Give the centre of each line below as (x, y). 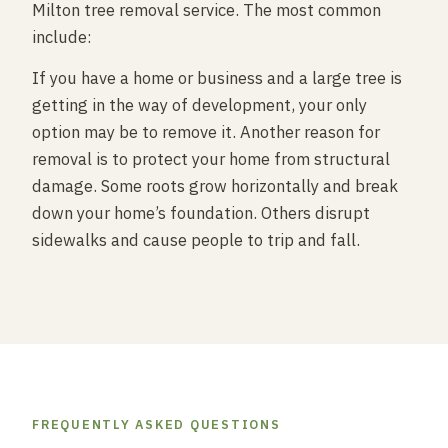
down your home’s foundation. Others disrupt (201, 213)
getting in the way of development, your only (199, 105)
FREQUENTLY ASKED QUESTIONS (156, 424)
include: (62, 37)
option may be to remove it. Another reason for (206, 132)
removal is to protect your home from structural (211, 159)
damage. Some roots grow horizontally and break (215, 186)
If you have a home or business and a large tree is (217, 78)
